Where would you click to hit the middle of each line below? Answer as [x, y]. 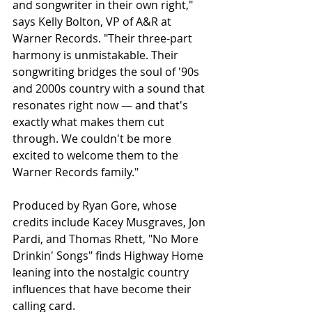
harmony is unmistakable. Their [97, 55]
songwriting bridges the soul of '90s [107, 72]
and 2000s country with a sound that [110, 89]
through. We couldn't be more [93, 139]
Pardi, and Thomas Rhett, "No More [107, 239]
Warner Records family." [76, 172]
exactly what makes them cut [90, 122]
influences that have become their [103, 289]
